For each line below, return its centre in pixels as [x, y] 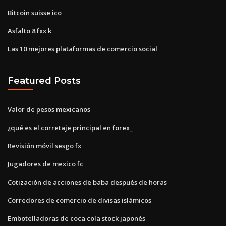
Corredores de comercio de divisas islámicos [79, 200]
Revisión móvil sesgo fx [44, 146]
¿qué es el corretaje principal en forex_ [70, 127]
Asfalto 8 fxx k [30, 31]
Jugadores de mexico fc [45, 164]
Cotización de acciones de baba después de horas [87, 182]
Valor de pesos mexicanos [49, 109]
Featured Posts [44, 81]
